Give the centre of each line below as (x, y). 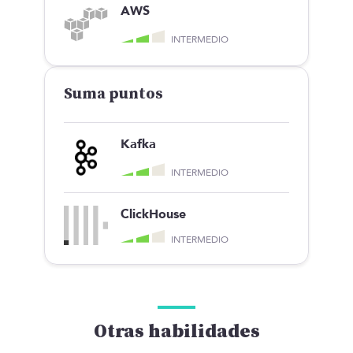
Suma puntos (113, 94)
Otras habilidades (176, 331)
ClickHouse (153, 214)
